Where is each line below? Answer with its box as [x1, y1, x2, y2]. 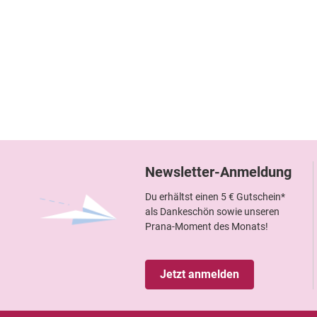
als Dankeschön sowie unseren [145, 205, 279, 217]
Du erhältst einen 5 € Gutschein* [145, 190, 285, 202]
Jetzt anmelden [160, 267, 239, 281]
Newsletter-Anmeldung [145, 163, 292, 180]
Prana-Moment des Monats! [145, 220, 268, 232]
